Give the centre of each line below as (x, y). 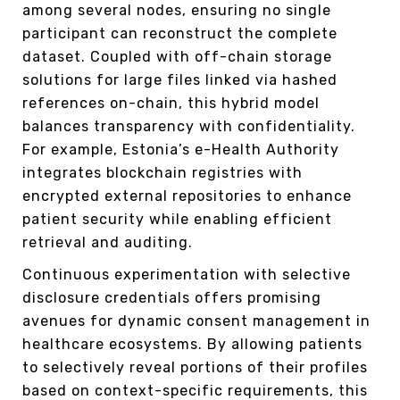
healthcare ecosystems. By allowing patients (192, 344)
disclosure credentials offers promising (172, 297)
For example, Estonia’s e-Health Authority (181, 149)
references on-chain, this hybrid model (171, 103)
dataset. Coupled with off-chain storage (177, 56)
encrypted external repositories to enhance (187, 196)
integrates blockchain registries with (162, 172)
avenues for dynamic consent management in (196, 321)
